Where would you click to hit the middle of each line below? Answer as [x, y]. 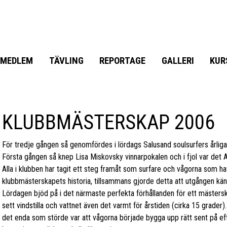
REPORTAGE [123, 61]
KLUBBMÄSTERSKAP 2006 [108, 122]
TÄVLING [66, 61]
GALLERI [178, 61]
